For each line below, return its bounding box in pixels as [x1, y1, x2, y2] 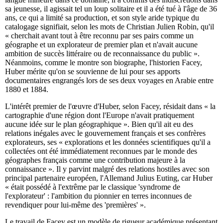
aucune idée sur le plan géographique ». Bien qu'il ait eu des [5, 120, 193, 129]
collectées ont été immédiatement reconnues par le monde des [5, 147, 197, 156]
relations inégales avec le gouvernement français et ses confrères [5, 129, 206, 138]
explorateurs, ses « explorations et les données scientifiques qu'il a [5, 138, 211, 147]
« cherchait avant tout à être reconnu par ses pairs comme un [5, 31, 194, 40]
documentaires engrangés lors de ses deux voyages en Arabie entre [5, 76, 214, 85]
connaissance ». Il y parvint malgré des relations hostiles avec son [5, 165, 210, 174]
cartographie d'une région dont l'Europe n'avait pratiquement [5, 111, 194, 120]
